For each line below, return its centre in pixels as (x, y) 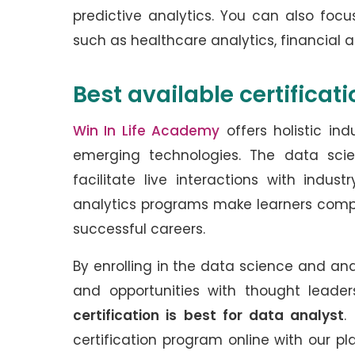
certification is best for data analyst (209, 316)
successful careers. (141, 229)
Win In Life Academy (147, 131)
